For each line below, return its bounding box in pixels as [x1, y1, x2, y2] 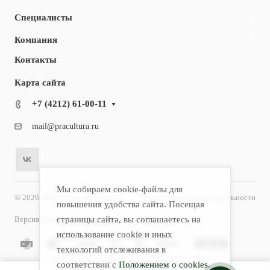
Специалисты [14, 13, 72, 22]
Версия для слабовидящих [14, 215, 104, 224]
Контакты [14, 55, 57, 64]
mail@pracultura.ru [32, 122, 99, 131]
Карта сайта [14, 78, 66, 87]
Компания [14, 35, 57, 45]
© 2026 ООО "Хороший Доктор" [14, 193, 124, 202]
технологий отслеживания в [56, 245, 166, 254]
